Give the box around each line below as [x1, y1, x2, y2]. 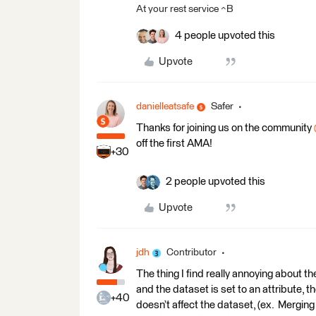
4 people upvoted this [175, 30, 275, 41]
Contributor [166, 248, 217, 257]
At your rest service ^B [136, 4, 233, 14]
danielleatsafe [136, 102, 194, 111]
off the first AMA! [136, 138, 214, 149]
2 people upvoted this [166, 176, 265, 187]
